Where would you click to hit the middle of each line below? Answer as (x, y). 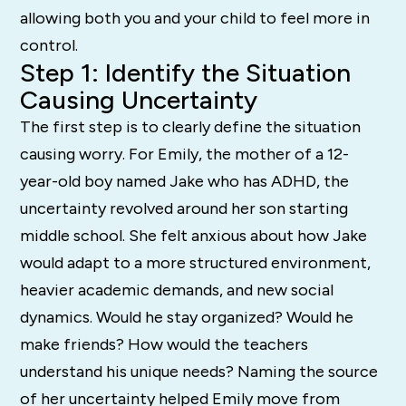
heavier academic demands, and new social (177, 290)
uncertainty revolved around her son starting (184, 208)
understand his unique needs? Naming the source (199, 371)
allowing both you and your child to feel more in (195, 18)
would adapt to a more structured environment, (196, 262)
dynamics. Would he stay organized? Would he (187, 317)
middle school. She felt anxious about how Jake (194, 235)
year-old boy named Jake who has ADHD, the (185, 181)
